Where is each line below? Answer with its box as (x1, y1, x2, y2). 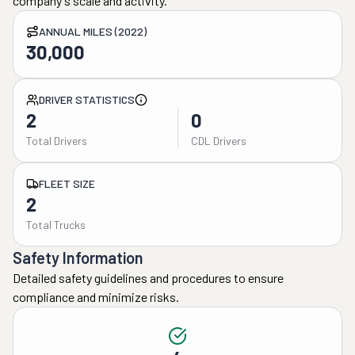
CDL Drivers (190, 134, 246, 147)
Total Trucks (26, 218, 86, 231)
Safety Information (13, 248, 143, 267)
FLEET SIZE (39, 177, 95, 190)
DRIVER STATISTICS (39, 93, 135, 106)
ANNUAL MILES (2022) (39, 25, 147, 38)
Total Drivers (26, 134, 87, 147)
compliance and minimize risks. (13, 289, 179, 304)
